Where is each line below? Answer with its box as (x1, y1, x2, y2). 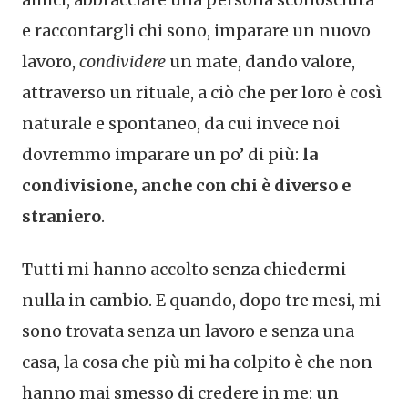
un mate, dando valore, (166, 51, 355, 73)
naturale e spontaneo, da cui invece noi (22, 113, 340, 135)
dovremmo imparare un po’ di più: (22, 144, 302, 166)
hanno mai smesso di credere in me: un (22, 382, 339, 404)
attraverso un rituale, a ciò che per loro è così (22, 82, 382, 104)
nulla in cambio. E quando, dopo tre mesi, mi (22, 290, 381, 311)
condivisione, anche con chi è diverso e (22, 175, 351, 197)
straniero (22, 206, 101, 228)
